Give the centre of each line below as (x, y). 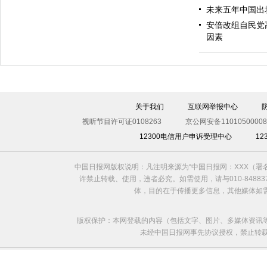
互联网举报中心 (213, 107)
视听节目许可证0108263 (122, 122)
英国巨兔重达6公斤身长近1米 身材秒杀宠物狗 (99, 101)
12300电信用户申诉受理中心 (185, 136)
